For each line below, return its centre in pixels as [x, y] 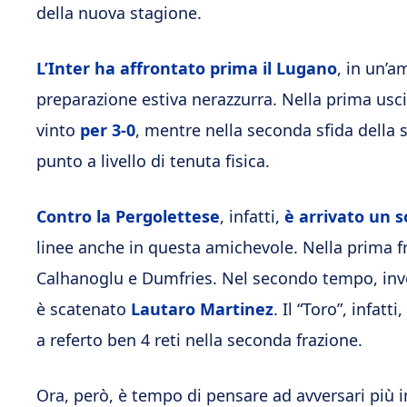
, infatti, [252, 216]
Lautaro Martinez [202, 309]
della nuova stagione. [119, 13]
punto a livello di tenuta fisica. [153, 161]
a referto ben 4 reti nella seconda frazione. [199, 340]
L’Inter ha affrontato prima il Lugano [187, 68]
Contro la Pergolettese [128, 216]
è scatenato [84, 309]
